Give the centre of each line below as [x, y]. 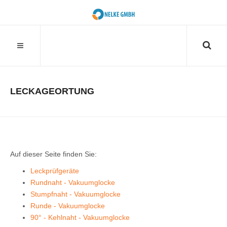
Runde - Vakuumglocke [68, 206]
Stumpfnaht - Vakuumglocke [75, 194]
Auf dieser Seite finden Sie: [53, 154]
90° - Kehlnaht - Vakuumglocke [80, 217]
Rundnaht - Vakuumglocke [73, 182]
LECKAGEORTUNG [52, 91]
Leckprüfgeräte [55, 171]
